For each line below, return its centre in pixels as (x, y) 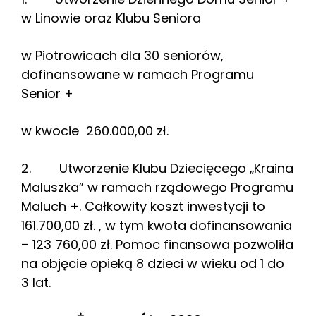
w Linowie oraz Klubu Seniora (111, 18)
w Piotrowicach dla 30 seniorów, (122, 56)
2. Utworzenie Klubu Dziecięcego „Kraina (157, 169)
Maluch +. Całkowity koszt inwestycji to (143, 207)
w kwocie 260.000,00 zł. (95, 131)
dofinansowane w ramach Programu (138, 75)
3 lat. (36, 283)
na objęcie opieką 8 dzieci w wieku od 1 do (153, 264)
